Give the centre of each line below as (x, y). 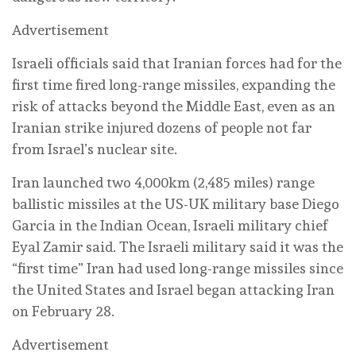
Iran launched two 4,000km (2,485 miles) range (163, 182)
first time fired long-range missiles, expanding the (174, 84)
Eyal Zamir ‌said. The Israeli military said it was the (178, 246)
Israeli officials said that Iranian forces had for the (177, 63)
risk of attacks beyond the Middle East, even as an (174, 106)
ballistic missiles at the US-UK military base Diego (176, 203)
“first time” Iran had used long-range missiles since (178, 268)
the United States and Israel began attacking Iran (173, 289)
